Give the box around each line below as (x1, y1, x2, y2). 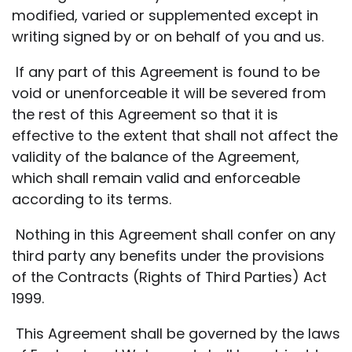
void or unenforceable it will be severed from (12, 82, 326, 103)
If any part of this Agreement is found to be (12, 61, 320, 82)
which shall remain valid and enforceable (12, 167, 300, 188)
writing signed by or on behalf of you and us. (12, 26, 324, 46)
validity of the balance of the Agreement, (12, 146, 299, 167)
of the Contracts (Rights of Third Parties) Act (12, 266, 327, 287)
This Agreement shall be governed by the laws (12, 323, 340, 343)
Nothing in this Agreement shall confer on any (12, 224, 335, 244)
